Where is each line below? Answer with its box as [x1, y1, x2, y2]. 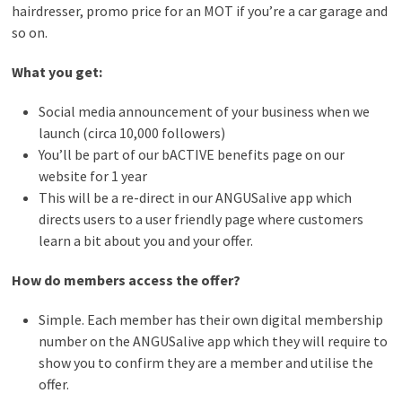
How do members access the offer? [12, 271, 244, 289]
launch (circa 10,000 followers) [39, 124, 226, 142]
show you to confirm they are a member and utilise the [39, 354, 374, 371]
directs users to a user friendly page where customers [39, 210, 364, 228]
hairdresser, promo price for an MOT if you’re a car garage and [12, 2, 389, 20]
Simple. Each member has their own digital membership [39, 310, 384, 328]
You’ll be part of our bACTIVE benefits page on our [39, 145, 345, 163]
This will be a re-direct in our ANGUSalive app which [39, 188, 353, 206]
